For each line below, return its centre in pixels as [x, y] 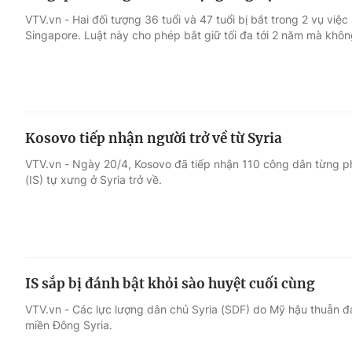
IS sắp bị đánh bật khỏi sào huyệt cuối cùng [170, 284]
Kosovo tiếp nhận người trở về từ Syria [154, 139]
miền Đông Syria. [69, 325]
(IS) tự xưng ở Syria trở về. [93, 180]
